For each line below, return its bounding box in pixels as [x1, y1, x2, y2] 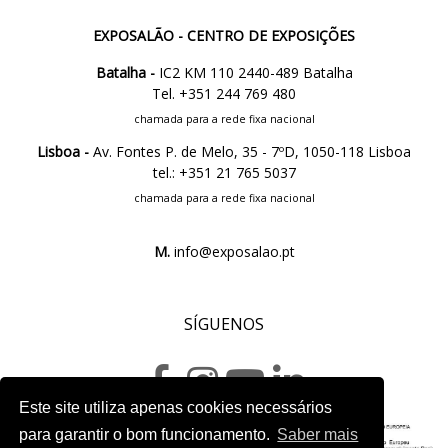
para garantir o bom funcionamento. [19, 426, 275, 444]
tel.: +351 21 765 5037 [152, 163, 296, 183]
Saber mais [277, 426, 359, 444]
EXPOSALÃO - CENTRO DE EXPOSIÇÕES [93, 26, 355, 46]
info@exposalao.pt [169, 242, 295, 262]
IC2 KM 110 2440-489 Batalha [154, 63, 353, 83]
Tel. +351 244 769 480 [152, 84, 296, 104]
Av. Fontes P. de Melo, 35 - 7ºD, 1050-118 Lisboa [89, 142, 411, 162]
